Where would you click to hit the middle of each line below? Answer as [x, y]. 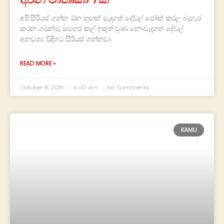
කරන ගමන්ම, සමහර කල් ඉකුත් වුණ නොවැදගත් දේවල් [102, 29]
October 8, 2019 [43, 87]
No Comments [127, 87]
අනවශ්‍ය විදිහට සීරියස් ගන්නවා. [66, 39]
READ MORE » [38, 63]
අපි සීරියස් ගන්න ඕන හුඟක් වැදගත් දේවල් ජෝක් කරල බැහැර [110, 18]
